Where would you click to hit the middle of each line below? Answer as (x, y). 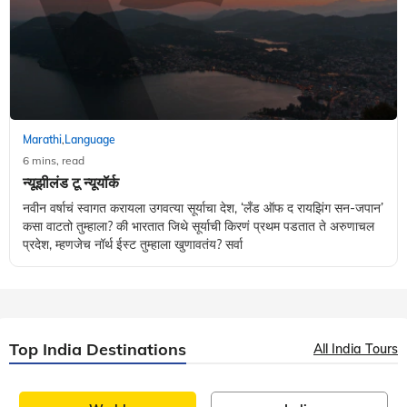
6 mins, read (54, 161)
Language (90, 140)
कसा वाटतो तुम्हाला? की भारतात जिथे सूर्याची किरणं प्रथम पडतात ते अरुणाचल (199, 227)
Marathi (42, 140)
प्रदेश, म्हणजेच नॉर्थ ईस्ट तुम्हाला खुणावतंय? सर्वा (133, 245)
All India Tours (356, 349)
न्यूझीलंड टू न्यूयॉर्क (71, 183)
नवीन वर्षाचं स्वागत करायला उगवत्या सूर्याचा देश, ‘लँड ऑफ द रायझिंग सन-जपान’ (203, 208)
